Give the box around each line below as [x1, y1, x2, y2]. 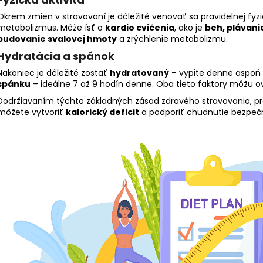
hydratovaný [110, 67, 169, 79]
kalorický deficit [66, 106, 139, 119]
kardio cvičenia [105, 22, 174, 34]
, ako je [174, 22, 205, 34]
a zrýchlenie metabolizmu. [117, 33, 228, 45]
